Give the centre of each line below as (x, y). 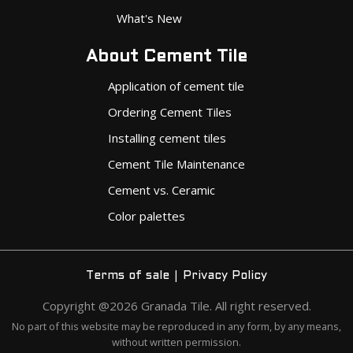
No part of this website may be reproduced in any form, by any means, (176, 326)
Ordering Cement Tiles (170, 111)
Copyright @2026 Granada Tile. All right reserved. (176, 305)
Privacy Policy (225, 275)
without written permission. (176, 342)
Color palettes (147, 216)
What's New (149, 18)
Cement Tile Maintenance (176, 163)
